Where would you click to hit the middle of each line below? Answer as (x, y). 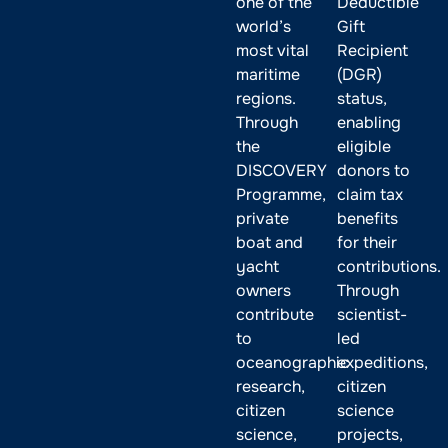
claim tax (369, 194)
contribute (274, 314)
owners (263, 290)
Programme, (280, 194)
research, (270, 386)
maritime (267, 74)
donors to (373, 170)
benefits (367, 218)
